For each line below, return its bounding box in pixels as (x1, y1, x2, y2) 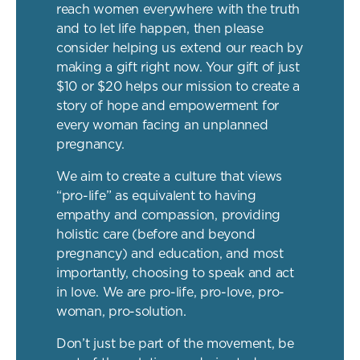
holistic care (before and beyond (56, 227, 256, 243)
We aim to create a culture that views (56, 169, 283, 185)
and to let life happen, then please (56, 21, 264, 37)
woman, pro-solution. (56, 304, 186, 320)
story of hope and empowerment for (56, 98, 280, 114)
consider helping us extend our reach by (56, 40, 303, 56)
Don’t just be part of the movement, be (56, 336, 294, 352)
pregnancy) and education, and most (56, 246, 284, 262)
